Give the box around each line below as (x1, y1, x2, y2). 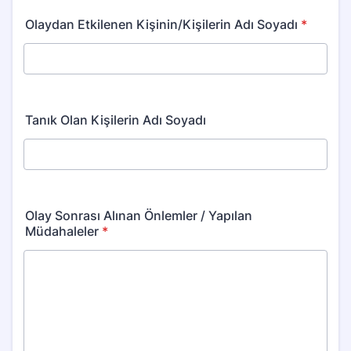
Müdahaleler (25, 223, 99, 239)
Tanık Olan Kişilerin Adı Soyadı (25, 112, 206, 128)
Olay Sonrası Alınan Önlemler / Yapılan (25, 208, 252, 223)
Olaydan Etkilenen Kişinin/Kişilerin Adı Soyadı (25, 16, 298, 32)
